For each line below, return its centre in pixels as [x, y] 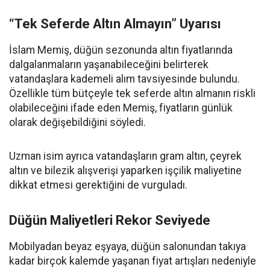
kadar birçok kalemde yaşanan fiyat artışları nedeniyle [133, 261]
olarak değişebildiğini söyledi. [77, 122]
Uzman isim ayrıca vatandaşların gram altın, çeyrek [125, 156]
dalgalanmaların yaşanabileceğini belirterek [109, 64]
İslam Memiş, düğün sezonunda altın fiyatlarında [121, 50]
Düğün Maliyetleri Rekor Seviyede [110, 220]
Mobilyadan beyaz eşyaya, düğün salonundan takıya [127, 246]
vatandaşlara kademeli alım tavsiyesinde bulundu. [124, 79]
